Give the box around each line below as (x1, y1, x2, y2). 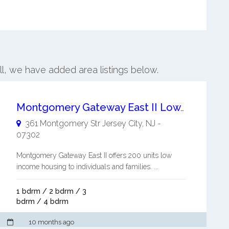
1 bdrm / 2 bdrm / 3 (16, 187, 86, 195)
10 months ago (29, 218, 74, 226)
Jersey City (102, 118, 142, 128)
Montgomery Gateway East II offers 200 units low (16, 151, 172, 159)
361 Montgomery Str (25, 118, 100, 128)
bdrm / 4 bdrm (16, 197, 68, 205)
